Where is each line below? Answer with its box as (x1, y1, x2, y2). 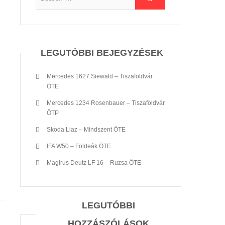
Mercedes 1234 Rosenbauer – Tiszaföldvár (47, 99, 165, 106)
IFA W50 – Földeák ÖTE (47, 143, 111, 150)
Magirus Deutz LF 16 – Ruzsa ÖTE (47, 159, 141, 166)
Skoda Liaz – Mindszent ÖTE (47, 126, 126, 133)
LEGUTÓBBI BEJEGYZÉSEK (41, 48, 163, 58)
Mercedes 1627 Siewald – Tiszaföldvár (47, 73, 153, 80)
